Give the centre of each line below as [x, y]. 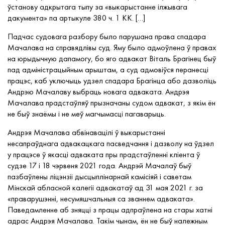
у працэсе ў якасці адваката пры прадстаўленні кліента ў [104, 154]
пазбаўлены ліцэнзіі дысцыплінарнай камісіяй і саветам [99, 177]
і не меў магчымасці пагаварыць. [112, 114]
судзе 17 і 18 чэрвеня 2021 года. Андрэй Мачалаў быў [99, 165]
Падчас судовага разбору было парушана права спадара [107, 36]
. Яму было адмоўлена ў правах [163, 47]
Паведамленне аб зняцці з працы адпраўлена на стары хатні [110, 210]
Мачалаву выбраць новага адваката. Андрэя [111, 92]
